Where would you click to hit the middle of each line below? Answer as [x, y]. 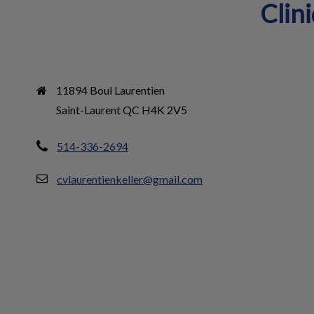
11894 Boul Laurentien [110, 90]
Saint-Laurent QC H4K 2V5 [122, 110]
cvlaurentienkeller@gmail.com [130, 179]
